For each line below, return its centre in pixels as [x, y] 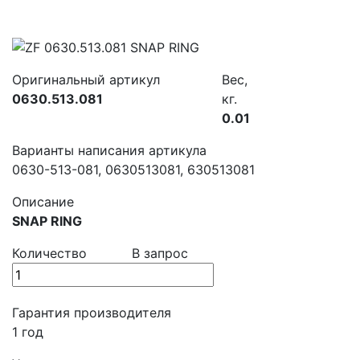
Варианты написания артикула [109, 151]
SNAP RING [47, 221]
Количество [49, 254]
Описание [43, 202]
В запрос [160, 254]
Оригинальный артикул [86, 80]
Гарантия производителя [92, 313]
